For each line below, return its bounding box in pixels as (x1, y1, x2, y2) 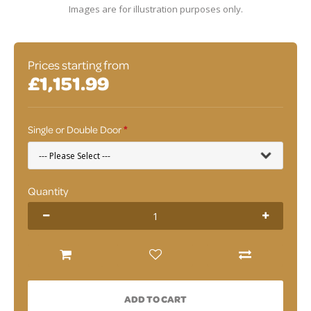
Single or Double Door (28, 122, 121, 137)
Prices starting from (28, 56, 129, 74)
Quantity (28, 183, 68, 199)
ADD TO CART (124, 292, 187, 305)
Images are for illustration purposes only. (68, 3, 243, 15)
